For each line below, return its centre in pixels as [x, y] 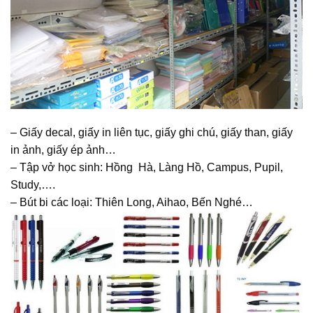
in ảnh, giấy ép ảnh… [63, 150]
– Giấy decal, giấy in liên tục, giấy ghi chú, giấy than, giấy [152, 132]
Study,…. [33, 184]
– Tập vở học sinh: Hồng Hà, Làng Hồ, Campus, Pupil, [147, 167]
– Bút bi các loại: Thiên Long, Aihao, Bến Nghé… [132, 202]
